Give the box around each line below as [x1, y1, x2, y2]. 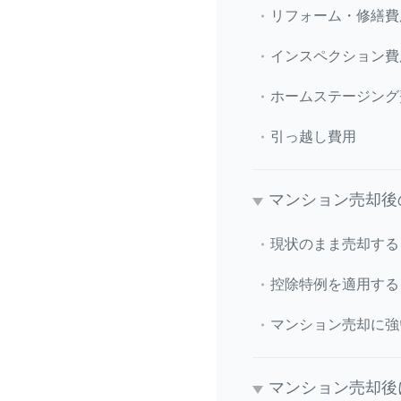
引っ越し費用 [270, 128, 356, 144]
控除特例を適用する [270, 276, 399, 292]
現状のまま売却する [270, 235, 399, 252]
